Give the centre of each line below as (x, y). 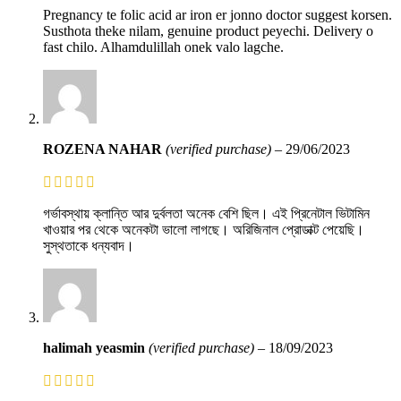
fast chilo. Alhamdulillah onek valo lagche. (163, 47)
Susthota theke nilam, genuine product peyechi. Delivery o (208, 30)
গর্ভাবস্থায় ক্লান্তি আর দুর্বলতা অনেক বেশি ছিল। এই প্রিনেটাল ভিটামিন (206, 213)
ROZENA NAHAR (104, 149)
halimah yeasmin (96, 347)
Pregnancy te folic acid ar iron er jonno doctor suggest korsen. (218, 14)
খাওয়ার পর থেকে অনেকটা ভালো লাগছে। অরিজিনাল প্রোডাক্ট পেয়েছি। (204, 229)
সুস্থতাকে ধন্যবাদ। (89, 245)
